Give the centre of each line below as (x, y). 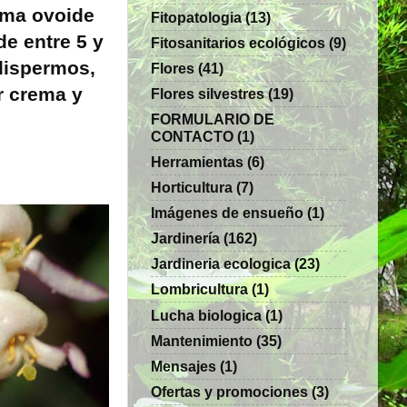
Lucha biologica (206, 315)
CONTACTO (192, 136)
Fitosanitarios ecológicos (238, 42)
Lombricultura (199, 289)
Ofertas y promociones (229, 391)
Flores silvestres (208, 93)
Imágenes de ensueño (227, 213)
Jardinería (185, 238)
